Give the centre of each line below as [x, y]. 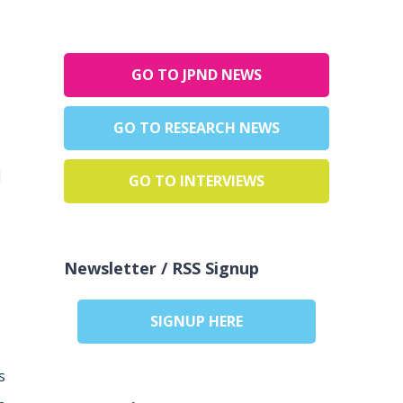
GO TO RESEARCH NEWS [196, 128]
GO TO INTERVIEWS [196, 181]
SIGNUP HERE [196, 322]
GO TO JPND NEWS [196, 75]
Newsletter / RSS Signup [161, 269]
